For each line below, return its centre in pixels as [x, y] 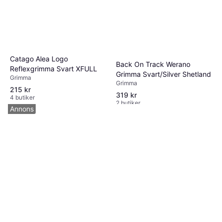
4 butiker [22, 98]
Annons [22, 109]
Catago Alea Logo [39, 59]
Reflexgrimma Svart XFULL [54, 69]
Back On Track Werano [153, 64]
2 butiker [128, 103]
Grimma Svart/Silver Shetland [164, 74]
